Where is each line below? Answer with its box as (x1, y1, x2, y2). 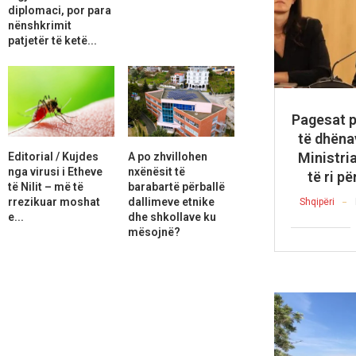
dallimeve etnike (127, 195, 215, 208)
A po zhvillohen (127, 149, 207, 163)
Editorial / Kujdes (8, 149, 99, 163)
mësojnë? (127, 225, 180, 238)
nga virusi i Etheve (8, 164, 103, 178)
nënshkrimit (8, 18, 72, 32)
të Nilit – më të (8, 180, 83, 193)
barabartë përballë (127, 180, 225, 193)
